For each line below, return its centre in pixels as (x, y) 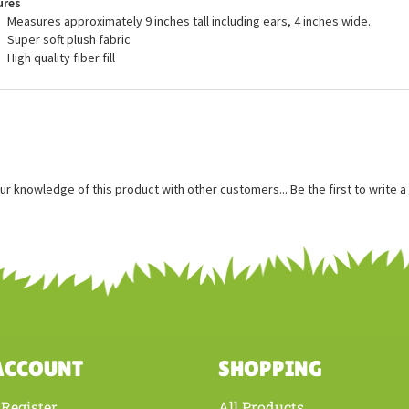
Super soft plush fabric (68, 104)
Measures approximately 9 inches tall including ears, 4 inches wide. (189, 86)
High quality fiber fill (61, 122)
